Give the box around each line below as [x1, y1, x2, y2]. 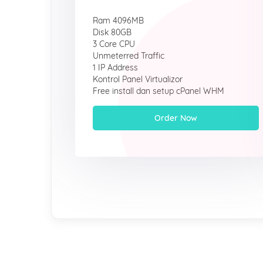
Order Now [154, 113, 197, 123]
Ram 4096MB [93, 15, 144, 26]
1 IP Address [93, 62, 138, 73]
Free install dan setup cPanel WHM [93, 86, 224, 96]
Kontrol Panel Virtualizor [93, 74, 183, 85]
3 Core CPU [93, 39, 135, 49]
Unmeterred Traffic [93, 50, 164, 61]
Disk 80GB [93, 27, 131, 38]
